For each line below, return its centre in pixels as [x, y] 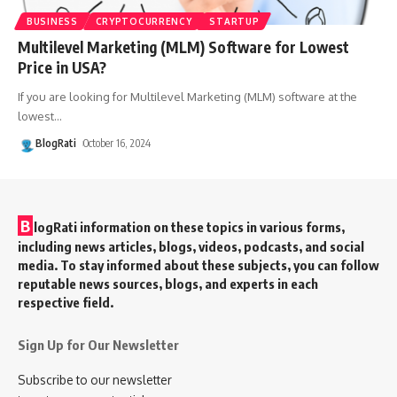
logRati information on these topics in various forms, [189, 226]
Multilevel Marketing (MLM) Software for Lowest [183, 47]
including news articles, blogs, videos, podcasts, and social [191, 246]
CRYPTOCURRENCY [144, 21]
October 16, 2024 [117, 143]
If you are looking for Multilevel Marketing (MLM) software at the [187, 96]
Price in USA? [62, 67]
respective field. [66, 302]
